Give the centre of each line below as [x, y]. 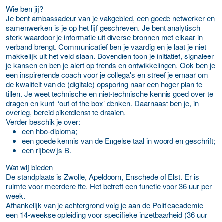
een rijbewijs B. [47, 150]
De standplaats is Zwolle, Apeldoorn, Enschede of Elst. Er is [103, 176]
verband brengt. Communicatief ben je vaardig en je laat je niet [106, 46]
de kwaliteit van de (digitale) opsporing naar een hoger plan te [104, 84]
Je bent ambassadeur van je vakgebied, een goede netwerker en [110, 18]
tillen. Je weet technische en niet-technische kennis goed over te [110, 93]
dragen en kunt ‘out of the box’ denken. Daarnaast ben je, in [102, 103]
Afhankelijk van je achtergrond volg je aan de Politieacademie [105, 205]
